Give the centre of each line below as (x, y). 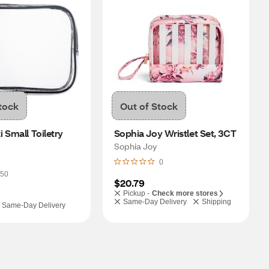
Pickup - (136, 193)
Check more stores (185, 193)
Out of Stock (149, 106)
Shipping (216, 202)
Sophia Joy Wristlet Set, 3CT (175, 133)
